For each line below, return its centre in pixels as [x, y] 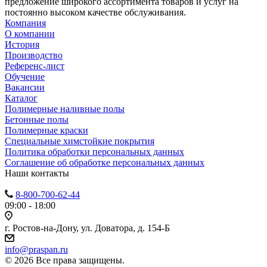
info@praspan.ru [36, 250]
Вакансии [25, 88]
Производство [34, 55]
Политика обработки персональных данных [94, 152]
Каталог [21, 98]
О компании [30, 34]
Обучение [25, 77]
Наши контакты [37, 173]
